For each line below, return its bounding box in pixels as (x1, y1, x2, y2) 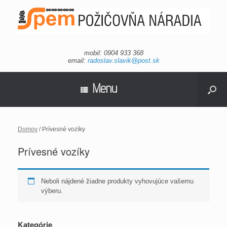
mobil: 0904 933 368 (84, 49, 143, 57)
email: (67, 57, 88, 65)
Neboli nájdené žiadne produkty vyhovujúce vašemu (41, 177, 194, 185)
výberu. (41, 187, 63, 195)
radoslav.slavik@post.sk (87, 57, 160, 65)
